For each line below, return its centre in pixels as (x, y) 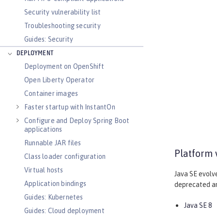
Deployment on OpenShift (64, 66)
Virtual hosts (44, 170)
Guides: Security (49, 39)
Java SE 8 (198, 206)
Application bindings (55, 184)
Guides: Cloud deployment (64, 211)
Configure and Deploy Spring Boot (77, 121)
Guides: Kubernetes (54, 197)
